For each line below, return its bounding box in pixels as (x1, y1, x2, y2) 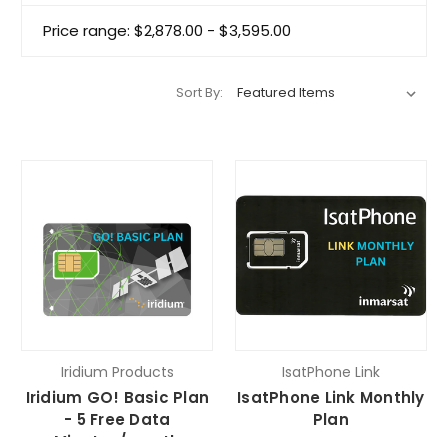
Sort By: (176, 82, 223, 102)
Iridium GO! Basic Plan (25, 387, 209, 409)
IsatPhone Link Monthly (237, 387, 425, 409)
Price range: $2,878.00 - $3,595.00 (43, 19, 291, 41)
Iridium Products (60, 362, 174, 383)
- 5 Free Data (64, 409, 171, 431)
